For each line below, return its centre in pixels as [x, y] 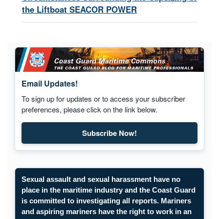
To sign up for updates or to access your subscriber [103, 98]
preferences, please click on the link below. [89, 109]
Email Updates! [49, 84]
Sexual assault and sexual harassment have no [101, 179]
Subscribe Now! [109, 133]
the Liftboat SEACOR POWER [79, 9]
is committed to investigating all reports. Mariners [106, 201]
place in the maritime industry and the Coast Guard [108, 190]
